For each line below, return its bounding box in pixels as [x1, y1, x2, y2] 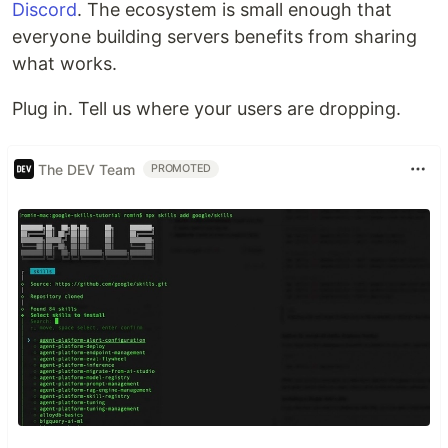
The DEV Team [38, 160, 135, 178]
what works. [12, 53, 117, 75]
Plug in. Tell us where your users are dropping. [12, 98, 401, 120]
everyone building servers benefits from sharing [12, 26, 417, 48]
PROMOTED [151, 162, 212, 176]
